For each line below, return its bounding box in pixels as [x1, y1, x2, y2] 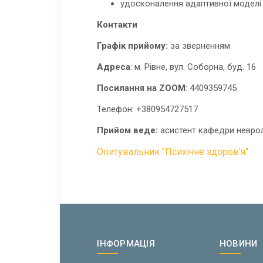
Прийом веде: [97, 125, 161, 136]
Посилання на [97, 83, 160, 94]
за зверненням [170, 41, 231, 52]
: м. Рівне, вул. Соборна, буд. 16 [130, 62, 257, 73]
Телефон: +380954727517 [97, 104, 198, 115]
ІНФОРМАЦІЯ [97, 238, 155, 249]
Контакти [97, 19, 138, 31]
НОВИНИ [219, 238, 258, 249]
